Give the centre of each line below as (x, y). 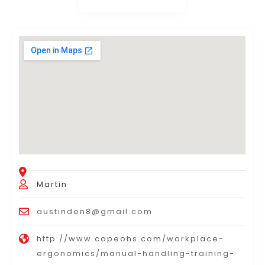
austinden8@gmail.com (95, 211)
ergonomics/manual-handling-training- (136, 253)
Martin (52, 184)
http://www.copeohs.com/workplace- (131, 238)
